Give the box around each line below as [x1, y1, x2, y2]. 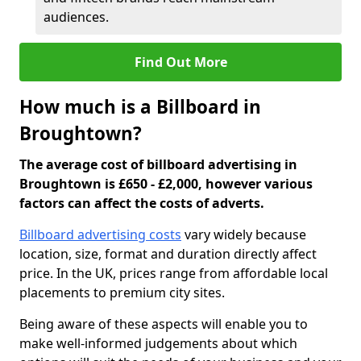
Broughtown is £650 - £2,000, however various [19, 175, 313, 193]
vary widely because [181, 226, 306, 243]
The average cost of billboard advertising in [19, 156, 297, 173]
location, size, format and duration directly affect [19, 245, 317, 263]
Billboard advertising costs [19, 226, 181, 243]
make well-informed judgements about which [19, 334, 297, 352]
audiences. [44, 8, 109, 26]
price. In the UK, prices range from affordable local [19, 264, 328, 282]
